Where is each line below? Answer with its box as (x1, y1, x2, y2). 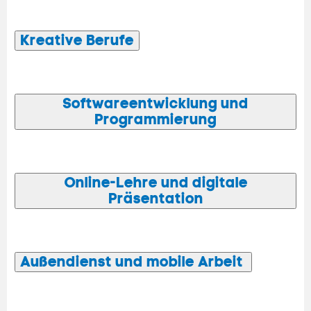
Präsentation (108, 190, 203, 208)
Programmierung (94, 110, 217, 129)
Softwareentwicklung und (62, 94, 249, 113)
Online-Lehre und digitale (63, 174, 248, 192)
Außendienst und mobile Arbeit (20, 253, 246, 271)
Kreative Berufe (20, 31, 134, 50)
